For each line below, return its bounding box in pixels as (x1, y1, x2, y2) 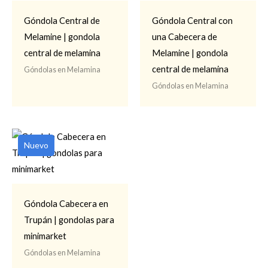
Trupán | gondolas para (24, 215, 114, 226)
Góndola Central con (152, 15, 233, 26)
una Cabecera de (152, 31, 217, 42)
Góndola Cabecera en (24, 199, 108, 209)
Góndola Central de (24, 15, 100, 26)
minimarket (24, 231, 66, 242)
